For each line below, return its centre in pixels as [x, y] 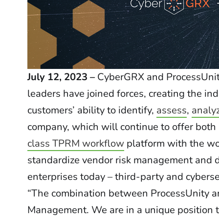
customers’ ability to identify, [92, 110]
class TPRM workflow [76, 143]
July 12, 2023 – [62, 77]
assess [172, 110]
